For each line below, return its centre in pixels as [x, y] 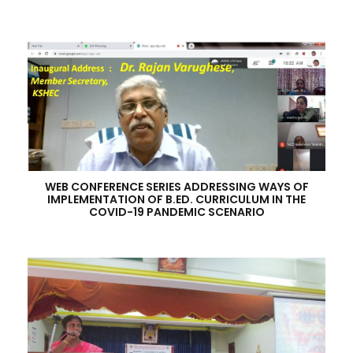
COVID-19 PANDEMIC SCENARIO [176, 212]
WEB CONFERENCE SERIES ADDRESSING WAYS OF [176, 187]
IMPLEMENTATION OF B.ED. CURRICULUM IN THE [176, 199]
